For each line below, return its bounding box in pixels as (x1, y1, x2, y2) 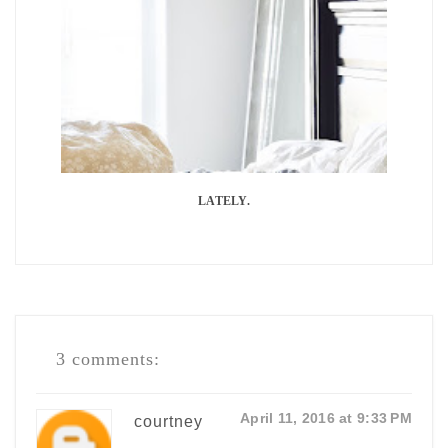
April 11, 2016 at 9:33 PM (240, 410, 412, 426)
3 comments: (56, 349, 160, 369)
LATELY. (198, 194, 250, 208)
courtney (134, 413, 203, 430)
